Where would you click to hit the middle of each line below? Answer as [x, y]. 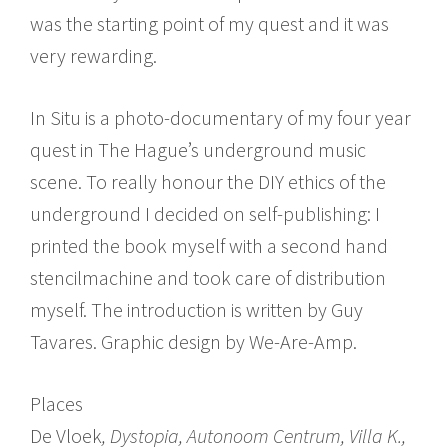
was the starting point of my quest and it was [209, 23]
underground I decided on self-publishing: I [205, 213]
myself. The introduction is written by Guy [196, 309]
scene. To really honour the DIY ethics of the [208, 181]
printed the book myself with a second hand [209, 245]
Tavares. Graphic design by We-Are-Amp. [193, 341]
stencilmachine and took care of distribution [208, 277]
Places [56, 403]
